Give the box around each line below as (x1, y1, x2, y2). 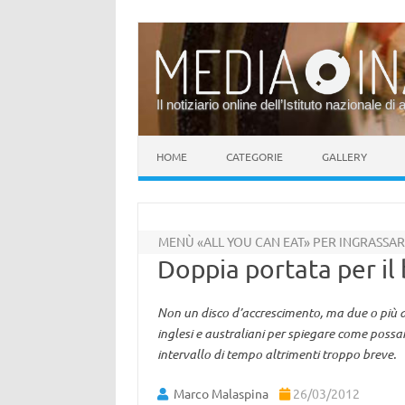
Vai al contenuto (138, 134, 232, 150)
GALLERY (322, 149, 367, 164)
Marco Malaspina (173, 385, 268, 401)
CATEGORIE (226, 149, 283, 164)
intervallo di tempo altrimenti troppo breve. (156, 345, 396, 363)
